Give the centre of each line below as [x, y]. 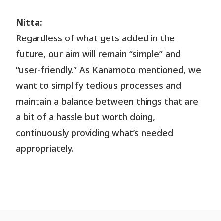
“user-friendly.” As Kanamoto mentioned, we [109, 70]
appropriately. [45, 149]
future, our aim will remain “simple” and [98, 54]
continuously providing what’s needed [95, 133]
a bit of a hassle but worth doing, [86, 117]
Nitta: [29, 23]
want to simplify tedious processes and [99, 86]
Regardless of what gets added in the [95, 38]
